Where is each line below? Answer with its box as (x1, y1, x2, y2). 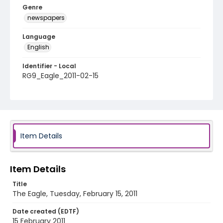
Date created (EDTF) (12, 207, 79, 216)
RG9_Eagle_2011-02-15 (22, 71, 99, 81)
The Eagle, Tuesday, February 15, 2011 (12, 189, 137, 199)
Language (22, 32, 55, 41)
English (27, 43, 49, 51)
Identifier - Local (22, 62, 76, 70)
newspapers (27, 13, 65, 22)
